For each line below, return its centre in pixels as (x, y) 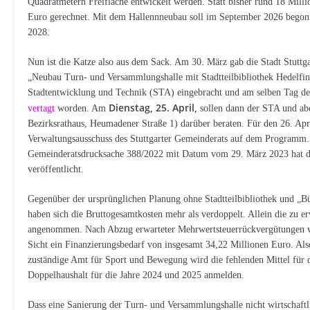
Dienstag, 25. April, (153, 108)
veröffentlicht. (56, 169)
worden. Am (82, 108)
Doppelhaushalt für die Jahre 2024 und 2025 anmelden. (136, 275)
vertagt (42, 108)
